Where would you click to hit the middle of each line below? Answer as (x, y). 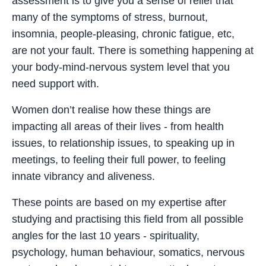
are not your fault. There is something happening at (133, 50)
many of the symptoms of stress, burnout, (110, 17)
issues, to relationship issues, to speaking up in (123, 143)
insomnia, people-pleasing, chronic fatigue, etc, (125, 34)
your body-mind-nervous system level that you (121, 67)
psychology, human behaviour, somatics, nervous (128, 252)
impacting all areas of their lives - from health (118, 126)
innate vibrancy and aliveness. (83, 176)
